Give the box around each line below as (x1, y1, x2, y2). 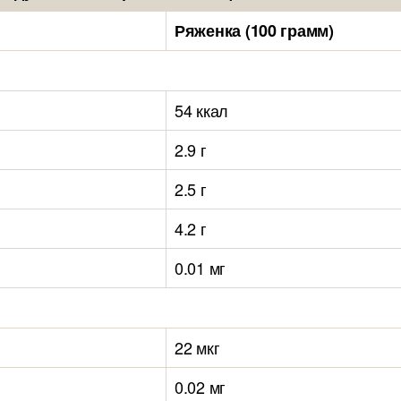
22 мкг (175, 336, 220, 359)
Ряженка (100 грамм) (175, 19, 334, 42)
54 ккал (175, 98, 229, 122)
